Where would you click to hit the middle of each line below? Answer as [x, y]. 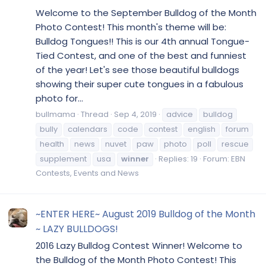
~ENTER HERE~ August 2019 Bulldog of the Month [145, 214]
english [202, 129]
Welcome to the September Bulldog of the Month [146, 12]
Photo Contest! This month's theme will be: [131, 27]
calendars [88, 129]
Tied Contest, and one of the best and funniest [141, 55]
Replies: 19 [178, 159]
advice [180, 114]
